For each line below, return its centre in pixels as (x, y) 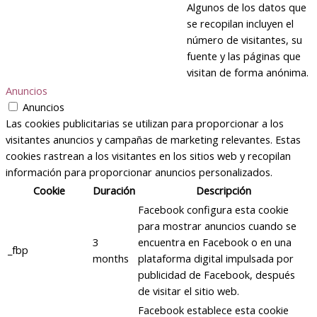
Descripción (224, 191)
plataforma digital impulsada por (216, 259)
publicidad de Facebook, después (217, 275)
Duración (114, 191)
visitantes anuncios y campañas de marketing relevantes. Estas (153, 140)
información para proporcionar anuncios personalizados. (139, 172)
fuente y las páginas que (244, 56)
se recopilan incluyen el (240, 24)
